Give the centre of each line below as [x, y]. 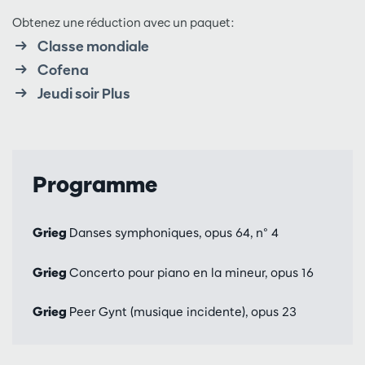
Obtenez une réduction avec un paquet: [123, 22]
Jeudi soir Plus [84, 93]
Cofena [63, 69]
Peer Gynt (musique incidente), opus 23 [183, 311]
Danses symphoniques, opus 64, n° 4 [174, 233]
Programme [95, 185]
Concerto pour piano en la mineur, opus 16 [191, 272]
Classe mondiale [93, 45]
